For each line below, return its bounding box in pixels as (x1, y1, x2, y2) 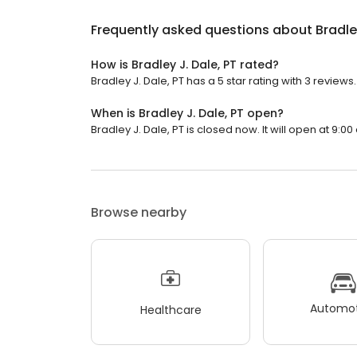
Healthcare (139, 301, 202, 318)
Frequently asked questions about (91, 21, 316, 40)
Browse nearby (91, 203, 186, 222)
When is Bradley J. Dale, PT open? (91, 105, 284, 122)
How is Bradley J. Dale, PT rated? (91, 57, 279, 73)
